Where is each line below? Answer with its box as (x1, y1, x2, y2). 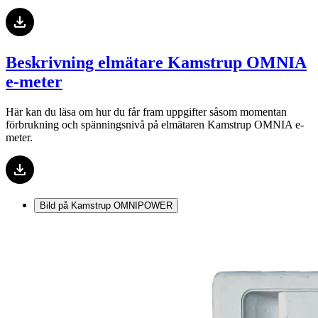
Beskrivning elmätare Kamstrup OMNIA (6, 53, 307, 72)
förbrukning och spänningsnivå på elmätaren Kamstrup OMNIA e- (6, 119, 304, 131)
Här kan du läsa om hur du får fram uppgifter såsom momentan (6, 106, 287, 119)
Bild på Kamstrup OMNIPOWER (40, 200, 172, 212)
